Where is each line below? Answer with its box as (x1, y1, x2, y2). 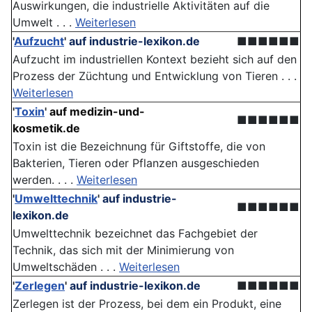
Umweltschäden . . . (13, 260, 119, 274)
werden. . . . (13, 173, 77, 187)
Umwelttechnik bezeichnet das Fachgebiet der (13, 226, 258, 241)
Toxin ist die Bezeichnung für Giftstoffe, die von (13, 139, 265, 154)
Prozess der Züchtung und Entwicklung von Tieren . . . (13, 69, 297, 84)
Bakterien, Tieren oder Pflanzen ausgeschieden (13, 156, 259, 171)
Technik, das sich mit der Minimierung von (13, 243, 234, 258)
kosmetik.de (13, 121, 80, 136)
